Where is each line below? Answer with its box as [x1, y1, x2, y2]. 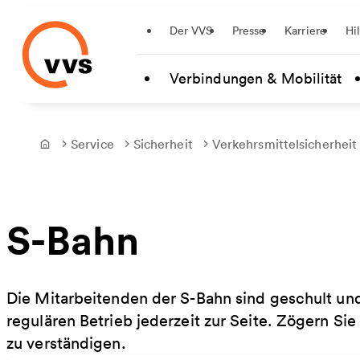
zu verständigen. [6, 333, 126, 353]
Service [71, 136, 114, 152]
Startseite [8, 7, 66, 23]
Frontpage [42, 144, 102, 161]
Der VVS [169, 22, 213, 38]
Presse [231, 22, 266, 38]
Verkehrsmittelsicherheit [211, 136, 358, 152]
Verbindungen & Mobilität [169, 69, 342, 88]
